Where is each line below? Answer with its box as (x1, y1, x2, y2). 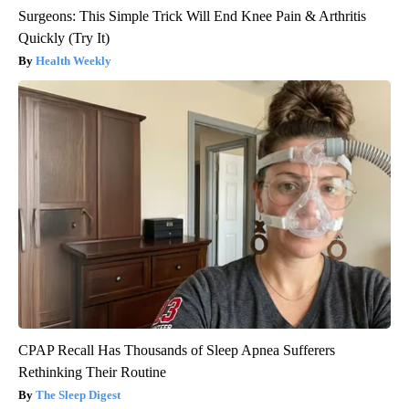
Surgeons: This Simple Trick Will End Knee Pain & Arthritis (18, 7, 366, 24)
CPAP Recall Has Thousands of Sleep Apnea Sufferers (18, 341, 335, 358)
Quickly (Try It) (18, 29, 110, 46)
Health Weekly (36, 53, 111, 68)
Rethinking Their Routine (18, 363, 166, 380)
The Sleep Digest (36, 387, 121, 402)
